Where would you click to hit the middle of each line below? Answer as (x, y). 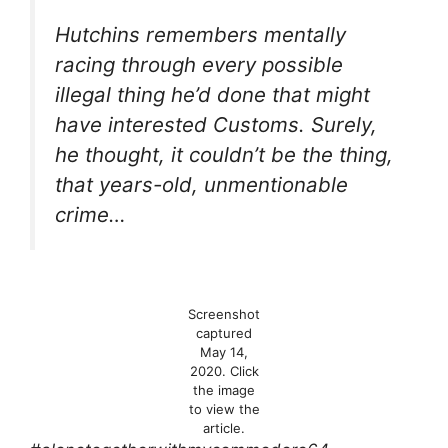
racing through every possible (199, 64)
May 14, (224, 352)
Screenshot (224, 314)
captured (224, 333)
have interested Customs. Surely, (216, 124)
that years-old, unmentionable (201, 184)
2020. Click (224, 371)
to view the (224, 409)
